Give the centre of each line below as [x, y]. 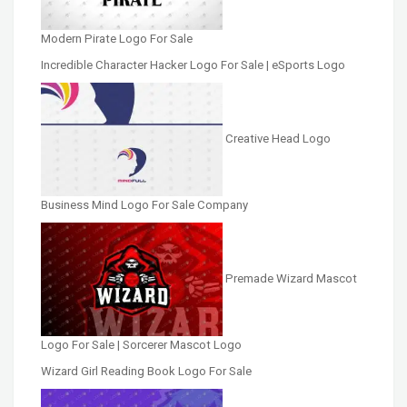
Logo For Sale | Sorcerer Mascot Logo [141, 345]
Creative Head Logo [278, 138]
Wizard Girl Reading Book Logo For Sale [146, 372]
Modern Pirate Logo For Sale [117, 38]
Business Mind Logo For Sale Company [144, 205]
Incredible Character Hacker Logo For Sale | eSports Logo [193, 65]
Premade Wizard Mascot [291, 279]
